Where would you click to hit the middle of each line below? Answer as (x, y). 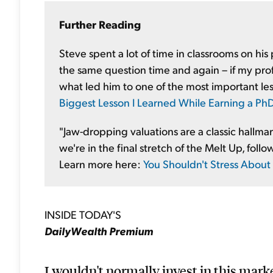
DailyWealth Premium (99, 231)
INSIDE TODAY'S (83, 214)
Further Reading (100, 24)
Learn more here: (101, 164)
